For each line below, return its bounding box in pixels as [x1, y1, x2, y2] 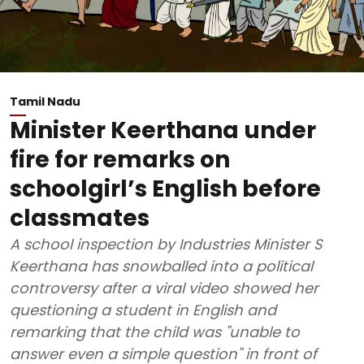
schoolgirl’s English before [10, 173, 321, 205]
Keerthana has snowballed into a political [10, 256, 313, 276]
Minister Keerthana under [10, 115, 316, 146]
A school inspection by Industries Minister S [10, 234, 323, 254]
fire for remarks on [10, 144, 230, 175]
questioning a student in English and [10, 300, 276, 320]
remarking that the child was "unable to [10, 322, 300, 342]
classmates [10, 202, 149, 234]
